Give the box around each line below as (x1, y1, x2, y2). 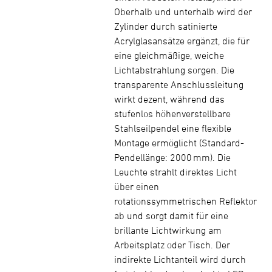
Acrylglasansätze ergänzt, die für (114, 35, 250, 46)
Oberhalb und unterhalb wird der (114, 6, 252, 17)
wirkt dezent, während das (114, 93, 225, 104)
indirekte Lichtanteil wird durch (114, 254, 246, 265)
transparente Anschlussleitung (114, 79, 243, 90)
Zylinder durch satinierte (114, 21, 217, 32)
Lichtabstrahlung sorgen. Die (114, 64, 234, 75)
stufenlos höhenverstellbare (114, 108, 231, 119)
